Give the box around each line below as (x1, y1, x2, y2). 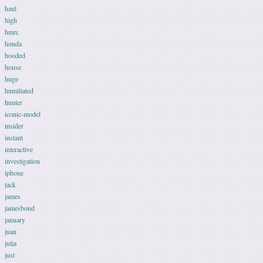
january (5, 215, 25, 224)
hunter (5, 97, 22, 107)
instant (5, 133, 23, 142)
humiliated (5, 86, 33, 95)
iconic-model (5, 109, 41, 119)
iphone (5, 168, 23, 177)
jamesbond (5, 203, 35, 213)
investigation (5, 156, 40, 166)
